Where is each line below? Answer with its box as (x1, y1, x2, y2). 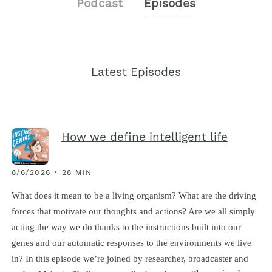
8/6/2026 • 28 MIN (11, 169, 92, 177)
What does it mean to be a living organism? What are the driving (11, 189, 256, 200)
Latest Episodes (90, 67, 181, 79)
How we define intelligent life (61, 132, 228, 144)
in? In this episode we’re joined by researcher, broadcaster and (11, 253, 248, 263)
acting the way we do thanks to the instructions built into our (11, 221, 241, 232)
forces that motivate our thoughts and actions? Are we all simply (11, 205, 255, 216)
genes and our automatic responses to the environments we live (11, 237, 251, 248)
